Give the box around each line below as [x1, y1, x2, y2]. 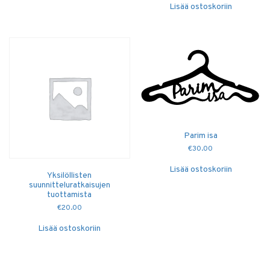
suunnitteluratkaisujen [28, 180, 110, 190]
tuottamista [47, 189, 92, 200]
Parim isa [183, 130, 218, 141]
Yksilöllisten [47, 170, 92, 181]
